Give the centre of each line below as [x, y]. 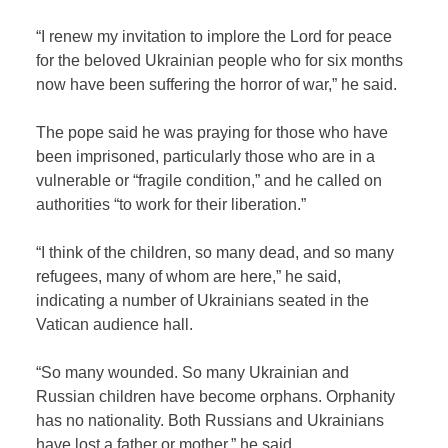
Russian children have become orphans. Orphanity [216, 396]
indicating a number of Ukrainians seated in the [203, 300]
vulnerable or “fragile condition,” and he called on [209, 180]
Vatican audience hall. [115, 324]
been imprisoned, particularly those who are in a [206, 156]
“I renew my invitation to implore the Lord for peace [214, 36]
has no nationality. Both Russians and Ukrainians [210, 420]
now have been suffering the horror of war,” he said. [217, 84]
